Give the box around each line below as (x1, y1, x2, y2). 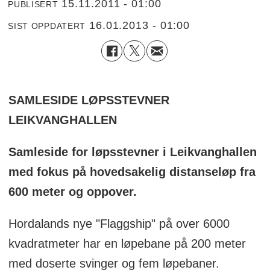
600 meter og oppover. (8, 184, 137, 198)
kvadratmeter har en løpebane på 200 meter (8, 236, 246, 250)
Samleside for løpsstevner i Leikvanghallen (8, 145, 257, 159)
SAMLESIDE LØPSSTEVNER (8, 93, 169, 107)
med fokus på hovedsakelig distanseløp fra (8, 165, 256, 178)
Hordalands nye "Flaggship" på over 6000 (8, 216, 230, 230)
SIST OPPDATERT (8, 21, 86, 31)
